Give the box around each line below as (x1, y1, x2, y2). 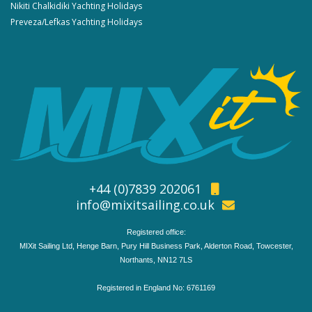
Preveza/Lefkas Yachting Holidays (10, 16, 142, 29)
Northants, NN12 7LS (120, 255, 192, 264)
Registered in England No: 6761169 (97, 283, 215, 292)
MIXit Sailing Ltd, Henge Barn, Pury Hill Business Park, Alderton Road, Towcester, (19, 241, 293, 250)
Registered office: (126, 227, 186, 236)
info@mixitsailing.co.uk (76, 196, 215, 213)
